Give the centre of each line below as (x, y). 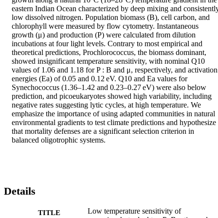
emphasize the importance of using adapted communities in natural (113, 114)
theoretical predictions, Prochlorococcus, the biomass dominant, (109, 53)
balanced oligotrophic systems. (59, 140)
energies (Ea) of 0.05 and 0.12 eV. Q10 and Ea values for (100, 79)
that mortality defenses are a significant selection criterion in (103, 131)
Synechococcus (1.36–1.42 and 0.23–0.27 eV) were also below (109, 88)
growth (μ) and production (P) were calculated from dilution (104, 35)
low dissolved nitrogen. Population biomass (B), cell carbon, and (111, 18)
